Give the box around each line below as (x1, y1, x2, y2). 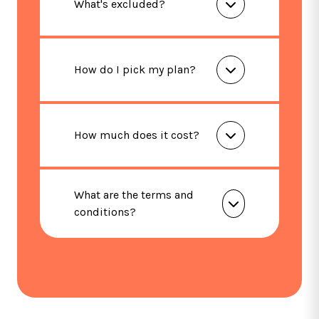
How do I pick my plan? (74, 63, 196, 77)
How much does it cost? (74, 128, 199, 142)
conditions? (74, 205, 136, 219)
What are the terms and (74, 188, 194, 202)
